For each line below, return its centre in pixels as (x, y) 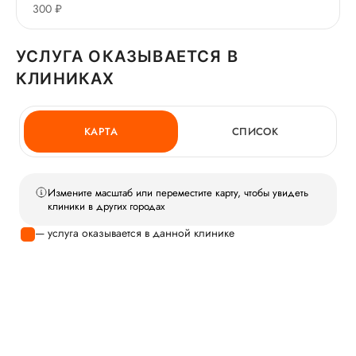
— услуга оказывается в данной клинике (135, 233)
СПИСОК (255, 132)
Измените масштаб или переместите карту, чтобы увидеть (178, 193)
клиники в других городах (106, 207)
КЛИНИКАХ (66, 79)
